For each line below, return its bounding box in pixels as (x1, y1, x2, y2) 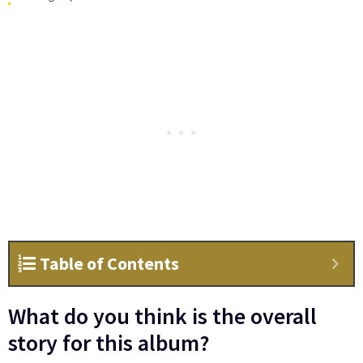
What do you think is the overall (8, 301, 317, 331)
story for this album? (8, 328, 210, 358)
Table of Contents (40, 252, 179, 275)
